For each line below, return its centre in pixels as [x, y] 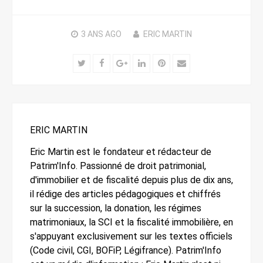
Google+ [143, 63]
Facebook [123, 63]
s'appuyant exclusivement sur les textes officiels [131, 236]
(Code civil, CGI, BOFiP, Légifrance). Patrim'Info [126, 250]
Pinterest [183, 63]
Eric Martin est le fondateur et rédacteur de [121, 151]
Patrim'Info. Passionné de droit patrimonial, [118, 166]
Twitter [100, 63]
